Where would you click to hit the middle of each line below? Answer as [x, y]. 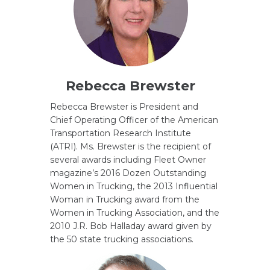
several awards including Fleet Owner [128, 160]
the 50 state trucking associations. [122, 239]
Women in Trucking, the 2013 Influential [134, 186]
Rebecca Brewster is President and [124, 107]
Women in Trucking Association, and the [135, 213]
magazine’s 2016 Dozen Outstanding [128, 173]
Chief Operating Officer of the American [134, 120]
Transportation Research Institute [121, 133]
